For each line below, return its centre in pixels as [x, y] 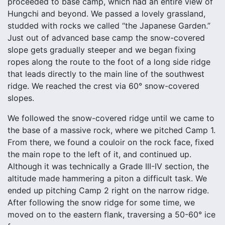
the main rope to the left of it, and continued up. [99, 154]
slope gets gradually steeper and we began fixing [102, 50]
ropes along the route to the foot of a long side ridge [109, 62]
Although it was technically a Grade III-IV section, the [108, 166]
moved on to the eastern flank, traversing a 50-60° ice [111, 214]
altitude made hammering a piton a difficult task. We [107, 178]
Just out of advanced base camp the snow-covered [106, 38]
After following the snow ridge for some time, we [101, 202]
